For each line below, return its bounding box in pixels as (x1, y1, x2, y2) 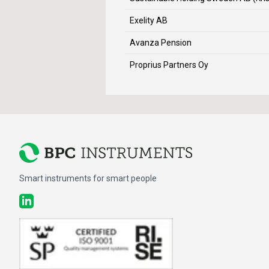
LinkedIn (19, 195, 55, 207)
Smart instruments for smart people (19, 174, 157, 184)
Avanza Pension (130, 38, 192, 47)
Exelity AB (130, 16, 168, 25)
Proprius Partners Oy (130, 60, 208, 70)
